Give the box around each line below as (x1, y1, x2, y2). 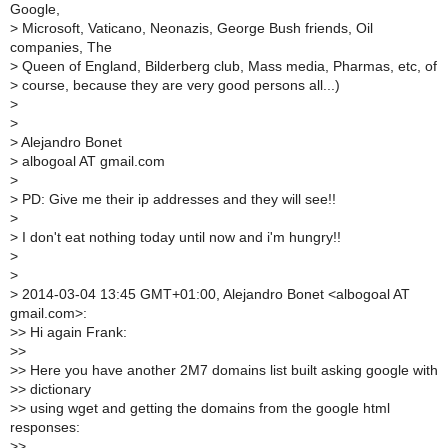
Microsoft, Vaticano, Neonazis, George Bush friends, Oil (18, 21, 373, 37)
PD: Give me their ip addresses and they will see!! (18, 192, 336, 208)
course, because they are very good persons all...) (18, 78, 340, 94)
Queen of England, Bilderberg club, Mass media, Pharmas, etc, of (18, 59, 437, 75)
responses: (10, 420, 80, 436)
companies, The (10, 40, 112, 56)
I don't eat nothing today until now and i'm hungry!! (18, 230, 341, 246)
